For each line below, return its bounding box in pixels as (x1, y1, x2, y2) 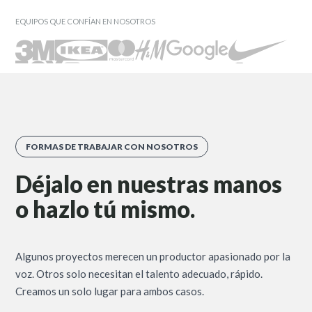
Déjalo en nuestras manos (15, 170, 283, 198)
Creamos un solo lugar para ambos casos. (15, 284, 205, 297)
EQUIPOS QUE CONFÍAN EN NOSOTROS (15, 17, 156, 26)
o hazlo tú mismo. (15, 195, 196, 223)
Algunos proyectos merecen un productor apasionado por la (15, 249, 291, 263)
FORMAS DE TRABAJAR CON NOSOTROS (26, 141, 198, 152)
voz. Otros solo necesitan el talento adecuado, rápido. (15, 267, 263, 280)
